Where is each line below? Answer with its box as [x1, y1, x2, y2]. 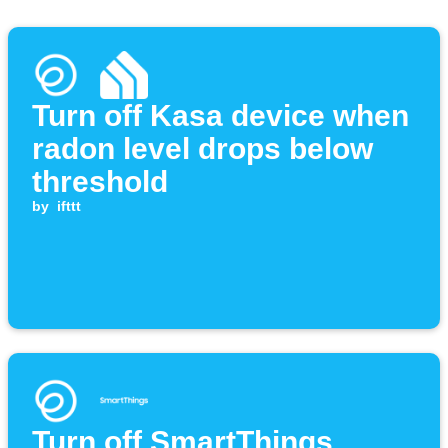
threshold [32, 165, 168, 199]
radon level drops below [32, 132, 373, 166]
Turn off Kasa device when [32, 99, 409, 133]
